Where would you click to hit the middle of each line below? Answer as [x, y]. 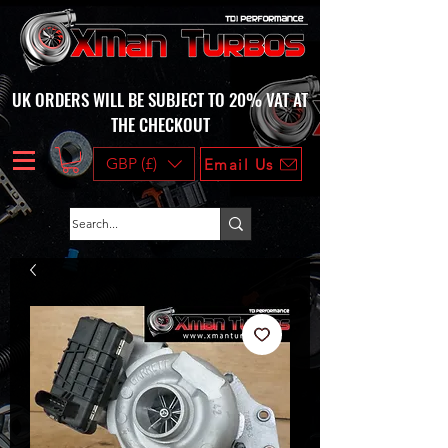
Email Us [238, 164]
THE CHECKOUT [160, 124]
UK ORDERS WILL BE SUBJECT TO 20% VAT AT [160, 99]
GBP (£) [131, 163]
